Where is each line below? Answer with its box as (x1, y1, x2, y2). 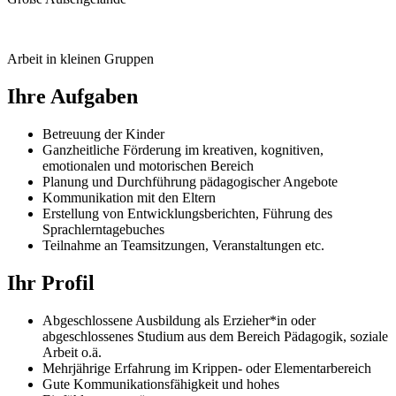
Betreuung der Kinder (42, 126, 164, 141)
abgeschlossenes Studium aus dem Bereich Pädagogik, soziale (42, 328, 388, 344)
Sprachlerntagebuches (42, 221, 164, 237)
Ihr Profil (7, 270, 95, 294)
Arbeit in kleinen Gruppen (7, 51, 154, 67)
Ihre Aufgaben (7, 85, 138, 108)
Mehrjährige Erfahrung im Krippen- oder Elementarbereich (42, 360, 371, 376)
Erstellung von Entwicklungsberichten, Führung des (42, 205, 332, 221)
